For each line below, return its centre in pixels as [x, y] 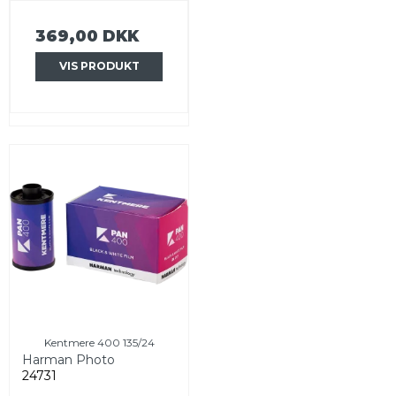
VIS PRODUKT [99, 66]
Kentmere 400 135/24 [99, 342]
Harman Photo [69, 359]
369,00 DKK [87, 36]
